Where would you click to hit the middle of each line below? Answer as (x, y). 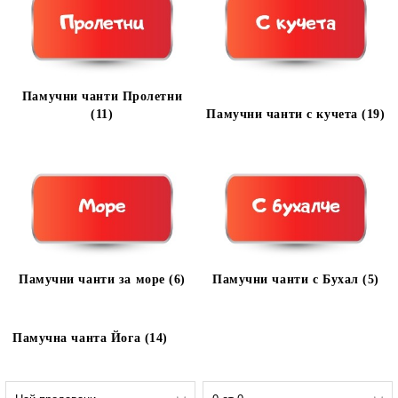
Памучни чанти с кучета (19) (296, 114)
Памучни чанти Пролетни (102, 96)
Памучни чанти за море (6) (102, 279)
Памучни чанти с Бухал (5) (296, 279)
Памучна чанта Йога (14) (90, 338)
